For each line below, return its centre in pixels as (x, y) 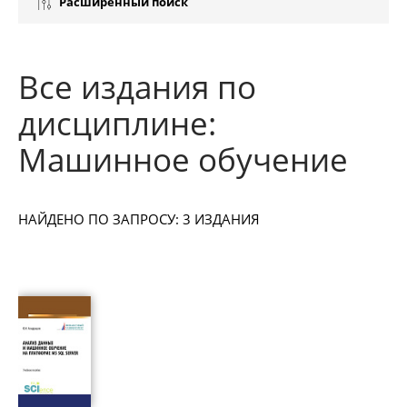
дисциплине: (117, 123)
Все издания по (137, 87)
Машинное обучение (183, 159)
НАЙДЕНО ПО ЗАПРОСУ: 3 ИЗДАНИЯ (139, 219)
